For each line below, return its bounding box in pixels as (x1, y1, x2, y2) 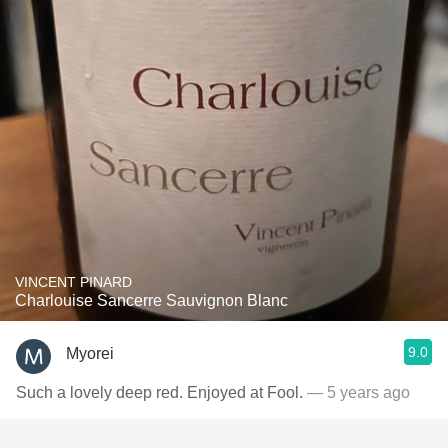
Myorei (66, 344, 114, 362)
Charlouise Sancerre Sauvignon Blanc (15, 292, 288, 309)
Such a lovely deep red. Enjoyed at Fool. (16, 384, 307, 401)
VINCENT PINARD (15, 274, 132, 290)
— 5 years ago (307, 384, 410, 401)
